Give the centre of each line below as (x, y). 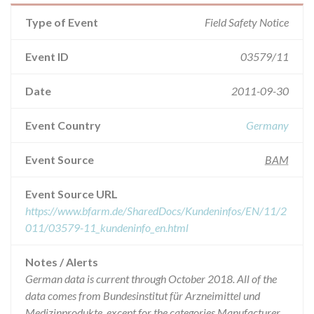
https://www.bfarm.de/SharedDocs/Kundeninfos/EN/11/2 (156, 211)
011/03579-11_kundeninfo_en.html (107, 227)
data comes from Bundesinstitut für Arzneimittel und (143, 295)
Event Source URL (71, 194)
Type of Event (62, 22)
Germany (267, 125)
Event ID (47, 56)
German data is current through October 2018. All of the (151, 279)
